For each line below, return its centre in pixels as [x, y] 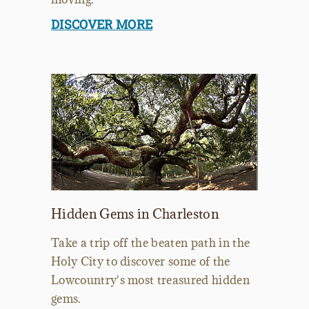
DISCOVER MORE [102, 24]
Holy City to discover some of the [141, 261]
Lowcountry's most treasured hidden [150, 280]
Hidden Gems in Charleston [135, 213]
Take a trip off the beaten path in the [151, 242]
